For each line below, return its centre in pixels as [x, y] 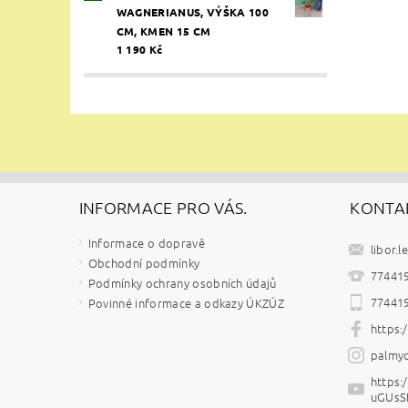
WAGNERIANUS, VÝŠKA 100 [192, 11]
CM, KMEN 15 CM [163, 31]
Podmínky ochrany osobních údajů [182, 282]
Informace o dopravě [146, 242]
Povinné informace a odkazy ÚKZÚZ [186, 302]
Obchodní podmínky [144, 262]
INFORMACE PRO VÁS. [163, 207]
